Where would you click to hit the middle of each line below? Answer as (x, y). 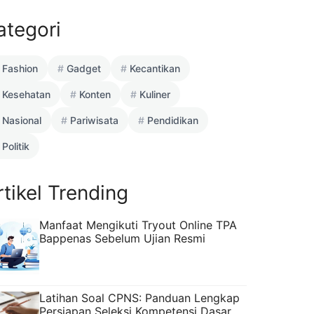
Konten (95, 94)
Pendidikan (173, 120)
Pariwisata (94, 120)
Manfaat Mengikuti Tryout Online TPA (138, 225)
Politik (16, 146)
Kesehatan (26, 94)
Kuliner (155, 94)
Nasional (22, 120)
